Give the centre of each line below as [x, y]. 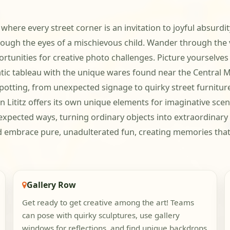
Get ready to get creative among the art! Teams [108, 203]
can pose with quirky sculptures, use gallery [101, 215]
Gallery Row [51, 185]
